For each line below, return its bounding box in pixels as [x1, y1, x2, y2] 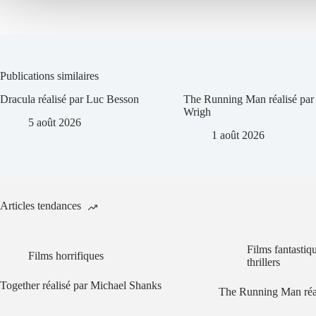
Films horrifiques [28, 249, 104, 262]
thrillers [246, 255, 280, 268]
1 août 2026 [212, 128, 265, 141]
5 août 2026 [28, 116, 81, 128]
